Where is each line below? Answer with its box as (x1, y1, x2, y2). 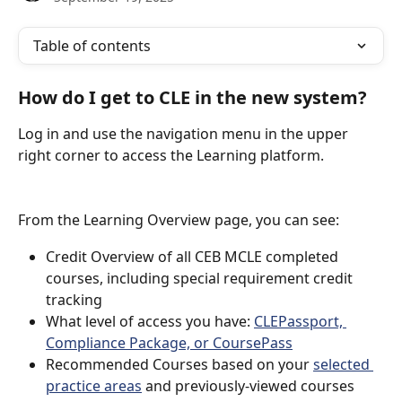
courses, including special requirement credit (46, 267, 356, 288)
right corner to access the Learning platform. (18, 145, 324, 165)
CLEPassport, (254, 310, 346, 331)
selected (313, 354, 373, 374)
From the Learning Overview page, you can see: (18, 210, 339, 231)
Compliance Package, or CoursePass (46, 332, 293, 353)
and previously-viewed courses (142, 375, 354, 396)
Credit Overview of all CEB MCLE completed (46, 246, 342, 267)
